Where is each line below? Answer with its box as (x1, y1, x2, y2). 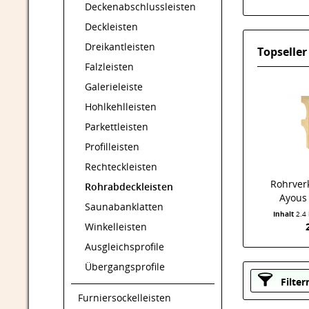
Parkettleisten (85, 120, 148, 133)
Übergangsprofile (85, 260, 165, 273)
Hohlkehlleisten (85, 100, 157, 113)
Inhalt (273, 209, 297, 219)
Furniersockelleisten (78, 291, 171, 304)
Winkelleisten (85, 220, 147, 233)
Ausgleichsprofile (85, 240, 164, 253)
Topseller (257, 44, 307, 59)
